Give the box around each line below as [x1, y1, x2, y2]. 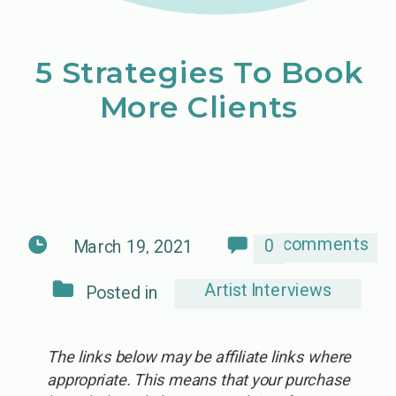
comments [282, 233, 369, 255]
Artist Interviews [203, 279, 331, 301]
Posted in [85, 282, 159, 302]
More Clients [99, 88, 300, 126]
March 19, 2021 [72, 236, 194, 256]
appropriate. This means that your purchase [47, 369, 351, 389]
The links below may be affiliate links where [46, 347, 351, 367]
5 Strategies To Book [35, 54, 363, 91]
